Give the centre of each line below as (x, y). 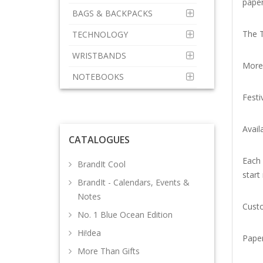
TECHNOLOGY (101, 34)
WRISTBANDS (100, 55)
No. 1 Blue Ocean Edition (125, 215)
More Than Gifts (109, 251)
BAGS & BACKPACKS (114, 13)
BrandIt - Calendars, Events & (134, 182)
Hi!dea (89, 233)
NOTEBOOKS (99, 77)
